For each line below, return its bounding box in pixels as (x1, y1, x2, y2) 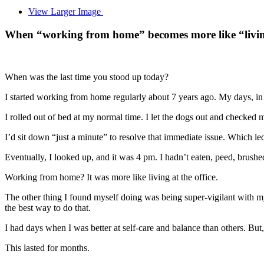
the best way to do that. (5, 203, 91, 213)
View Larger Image (28, 6, 101, 16)
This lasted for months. (5, 243, 90, 253)
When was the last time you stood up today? (5, 72, 169, 82)
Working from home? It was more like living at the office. (5, 172, 218, 183)
